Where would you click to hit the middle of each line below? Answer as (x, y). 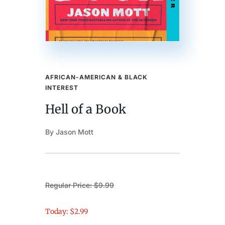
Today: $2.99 (66, 212)
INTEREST (62, 88)
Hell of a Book (85, 109)
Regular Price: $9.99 (79, 185)
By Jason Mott (69, 132)
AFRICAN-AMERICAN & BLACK (96, 77)
